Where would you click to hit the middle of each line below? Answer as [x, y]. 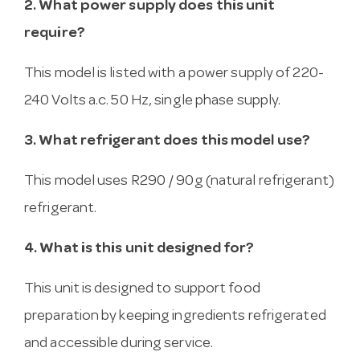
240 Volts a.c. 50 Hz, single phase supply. [153, 101]
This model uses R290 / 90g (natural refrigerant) [179, 182]
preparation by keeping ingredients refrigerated [175, 317]
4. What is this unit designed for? [139, 249]
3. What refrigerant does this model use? [167, 141]
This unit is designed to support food [142, 289]
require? [55, 34]
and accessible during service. [119, 344]
